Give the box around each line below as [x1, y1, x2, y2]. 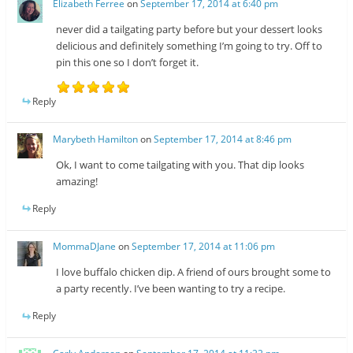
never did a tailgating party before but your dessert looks [56, 21, 323, 36]
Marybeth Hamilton [53, 132, 139, 146]
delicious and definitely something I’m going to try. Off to [56, 38, 323, 53]
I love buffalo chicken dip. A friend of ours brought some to [56, 265, 332, 280]
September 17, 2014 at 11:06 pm [132, 240, 276, 254]
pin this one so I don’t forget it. [56, 54, 199, 69]
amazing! [56, 173, 98, 188]
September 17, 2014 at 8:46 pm [154, 132, 292, 146]
